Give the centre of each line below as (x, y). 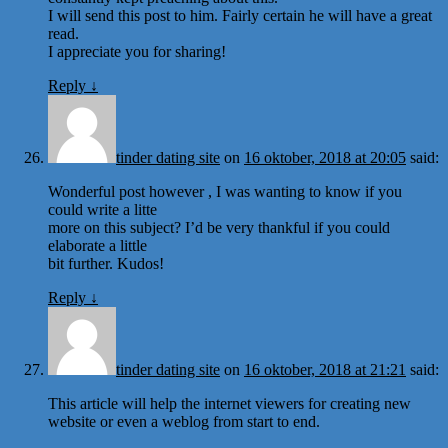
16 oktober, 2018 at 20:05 (325, 157)
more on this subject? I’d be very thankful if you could (219, 227)
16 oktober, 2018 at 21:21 (325, 369)
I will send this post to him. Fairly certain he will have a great (240, 15)
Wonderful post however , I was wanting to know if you (225, 191)
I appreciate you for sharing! (137, 51)
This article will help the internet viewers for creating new (229, 403)
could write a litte (102, 209)
